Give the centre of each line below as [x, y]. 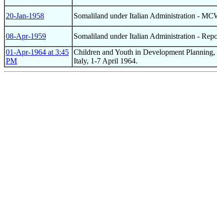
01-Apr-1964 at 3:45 [37, 52]
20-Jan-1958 [25, 15]
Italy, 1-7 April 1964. [106, 61]
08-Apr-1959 [26, 36]
